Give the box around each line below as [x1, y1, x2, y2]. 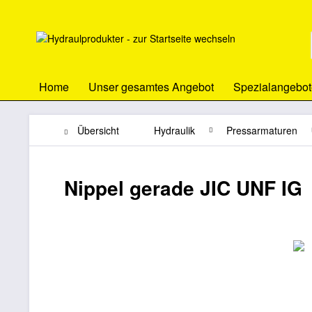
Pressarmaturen [226, 123, 297, 137]
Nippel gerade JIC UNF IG [64, 173, 302, 202]
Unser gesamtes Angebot [88, 79, 214, 95]
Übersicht [77, 123, 119, 137]
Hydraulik [154, 123, 195, 137]
